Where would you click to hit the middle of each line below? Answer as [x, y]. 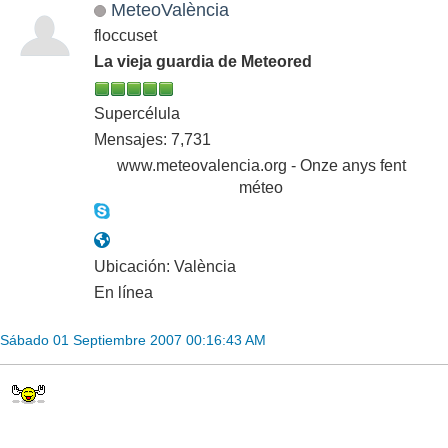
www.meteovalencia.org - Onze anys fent [261, 166]
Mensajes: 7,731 [152, 140]
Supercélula [137, 114]
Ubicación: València [165, 267]
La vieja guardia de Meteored [203, 62]
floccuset [125, 36]
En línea [123, 293]
